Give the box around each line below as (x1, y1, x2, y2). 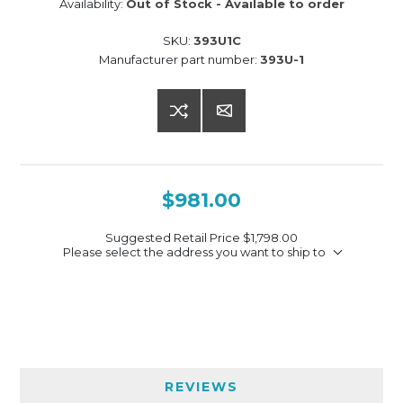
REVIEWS (165, 378, 238, 395)
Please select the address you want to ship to (62, 244, 326, 259)
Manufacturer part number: (99, 51, 257, 67)
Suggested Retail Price (105, 229, 243, 245)
